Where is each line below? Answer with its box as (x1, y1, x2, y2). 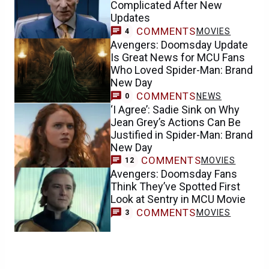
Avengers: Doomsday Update (110, 38, 248, 51)
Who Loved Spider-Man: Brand (110, 63, 253, 76)
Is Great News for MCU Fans (110, 50, 245, 64)
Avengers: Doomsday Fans (110, 168, 237, 181)
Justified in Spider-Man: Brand (110, 128, 253, 141)
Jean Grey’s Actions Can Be (110, 115, 241, 128)
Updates (110, 11, 150, 25)
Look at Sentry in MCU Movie (110, 193, 246, 206)
